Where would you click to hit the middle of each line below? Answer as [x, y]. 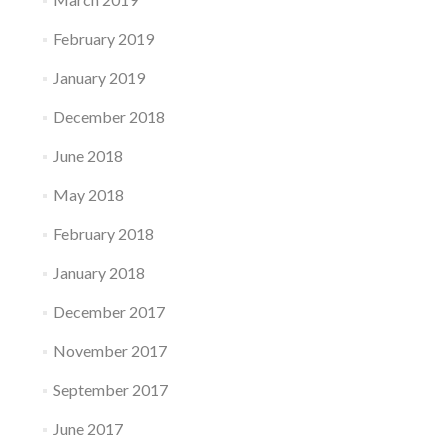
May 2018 [88, 194]
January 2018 [98, 272]
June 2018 [87, 155]
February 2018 [103, 233]
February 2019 [103, 38]
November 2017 [109, 350]
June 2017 [87, 428]
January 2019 [98, 77]
